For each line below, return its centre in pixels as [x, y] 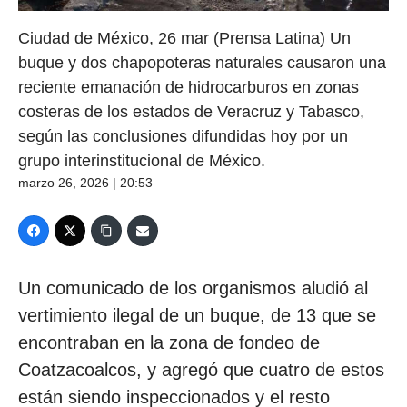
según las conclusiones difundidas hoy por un [183, 136]
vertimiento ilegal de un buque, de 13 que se [197, 315]
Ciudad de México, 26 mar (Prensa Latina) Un [184, 38]
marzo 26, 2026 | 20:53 [85, 182]
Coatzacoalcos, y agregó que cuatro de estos [201, 369]
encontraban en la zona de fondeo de [169, 342]
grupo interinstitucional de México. [142, 160]
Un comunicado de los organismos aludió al [193, 288]
